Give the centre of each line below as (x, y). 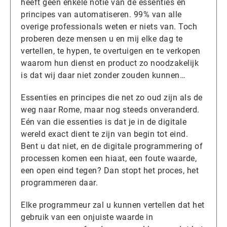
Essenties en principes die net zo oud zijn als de (112, 97)
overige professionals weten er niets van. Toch (109, 26)
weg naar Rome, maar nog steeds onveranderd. (110, 109)
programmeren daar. (59, 182)
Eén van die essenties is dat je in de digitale (104, 122)
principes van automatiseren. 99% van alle (101, 14)
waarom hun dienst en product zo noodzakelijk (110, 63)
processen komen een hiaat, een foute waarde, (109, 158)
